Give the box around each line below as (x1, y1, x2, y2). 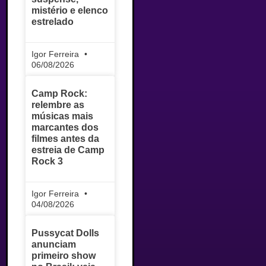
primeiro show (31, 251, 96, 261)
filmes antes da (31, 134, 99, 144)
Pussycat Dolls (31, 228, 99, 239)
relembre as (31, 100, 84, 110)
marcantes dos (31, 122, 99, 133)
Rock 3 (31, 156, 63, 167)
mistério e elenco (31, 5, 108, 16)
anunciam (31, 239, 76, 250)
